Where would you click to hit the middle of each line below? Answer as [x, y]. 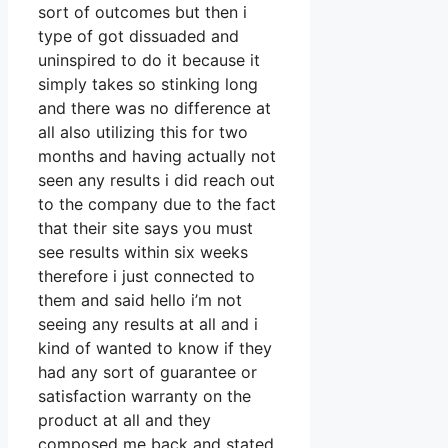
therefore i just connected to [146, 276]
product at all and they [124, 420]
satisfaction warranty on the [144, 396]
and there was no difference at [154, 108]
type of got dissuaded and [138, 36]
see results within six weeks [143, 252]
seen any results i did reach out [156, 180]
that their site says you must [145, 228]
